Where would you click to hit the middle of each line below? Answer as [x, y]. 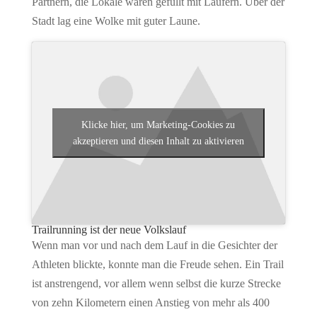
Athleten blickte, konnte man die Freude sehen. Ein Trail [157, 264]
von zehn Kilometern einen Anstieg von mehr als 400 [150, 302]
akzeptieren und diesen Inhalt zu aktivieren [158, 142]
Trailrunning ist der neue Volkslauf [109, 229]
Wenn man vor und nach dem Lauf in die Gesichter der [154, 245]
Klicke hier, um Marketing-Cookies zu [158, 125]
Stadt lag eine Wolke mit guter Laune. [116, 21]
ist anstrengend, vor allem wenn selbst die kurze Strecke [156, 283]
